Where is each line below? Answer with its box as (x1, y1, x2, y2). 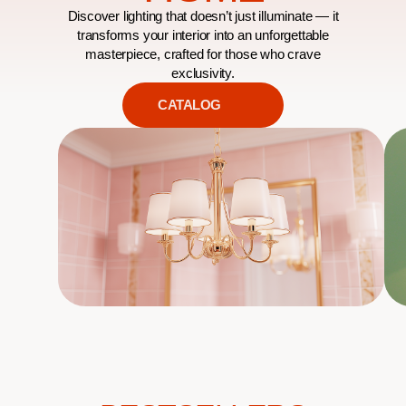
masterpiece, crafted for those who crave (85, 46, 321, 62)
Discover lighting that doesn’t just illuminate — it (67, 8, 339, 24)
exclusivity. (171, 65, 235, 81)
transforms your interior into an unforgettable (77, 27, 329, 43)
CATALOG (158, 97, 221, 112)
